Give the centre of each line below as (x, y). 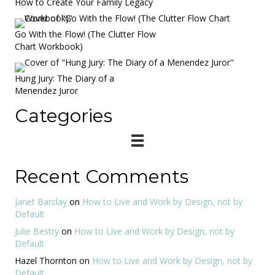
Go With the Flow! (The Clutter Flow (85, 34)
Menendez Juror (46, 90)
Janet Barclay (41, 201)
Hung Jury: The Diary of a (64, 78)
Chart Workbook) (49, 46)
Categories (64, 115)
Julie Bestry (37, 231)
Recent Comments (102, 176)
